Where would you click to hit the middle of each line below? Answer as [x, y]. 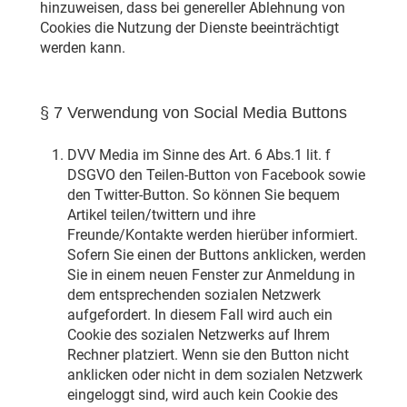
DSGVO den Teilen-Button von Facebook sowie [216, 175]
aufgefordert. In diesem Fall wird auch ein [199, 315]
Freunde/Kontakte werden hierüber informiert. [212, 235]
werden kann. [82, 48]
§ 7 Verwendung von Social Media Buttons [193, 113]
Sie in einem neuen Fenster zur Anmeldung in [211, 275]
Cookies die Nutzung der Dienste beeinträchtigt [189, 28]
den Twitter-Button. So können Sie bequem [203, 195]
